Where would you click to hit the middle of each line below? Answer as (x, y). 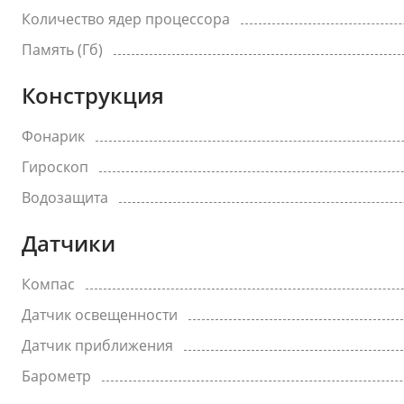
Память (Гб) (62, 50)
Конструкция (93, 95)
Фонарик (53, 136)
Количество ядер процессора (126, 19)
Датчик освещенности (100, 315)
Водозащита (65, 197)
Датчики (69, 243)
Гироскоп (55, 167)
